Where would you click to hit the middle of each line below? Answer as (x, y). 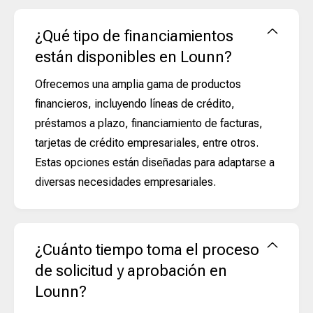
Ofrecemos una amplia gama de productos (138, 84)
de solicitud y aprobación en (131, 270)
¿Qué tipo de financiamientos (134, 36)
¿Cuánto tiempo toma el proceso (147, 249)
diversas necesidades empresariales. (125, 182)
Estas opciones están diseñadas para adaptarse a (155, 162)
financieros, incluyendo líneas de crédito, (135, 103)
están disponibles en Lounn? (133, 57)
